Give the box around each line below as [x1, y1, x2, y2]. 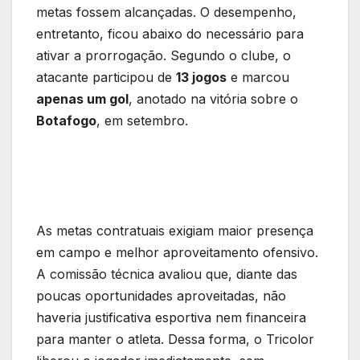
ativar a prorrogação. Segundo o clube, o [36, 47, 291, 64]
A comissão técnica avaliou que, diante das [36, 266, 297, 283]
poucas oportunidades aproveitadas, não [36, 288, 286, 305]
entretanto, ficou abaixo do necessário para [36, 26, 304, 43]
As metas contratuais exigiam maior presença [36, 223, 313, 239]
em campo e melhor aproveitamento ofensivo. [36, 244, 318, 261]
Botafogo [36, 112, 96, 129]
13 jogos [176, 69, 227, 86]
